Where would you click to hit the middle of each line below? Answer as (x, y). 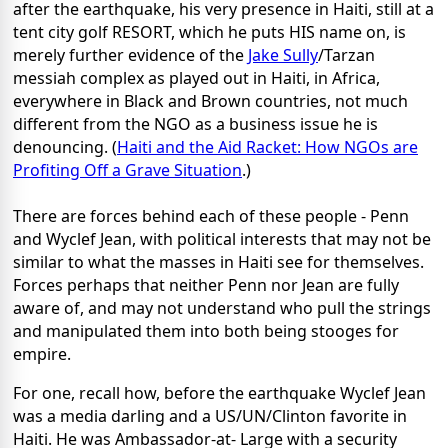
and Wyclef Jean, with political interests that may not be (222, 239)
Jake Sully (283, 55)
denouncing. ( (65, 147)
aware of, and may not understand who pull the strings (222, 308)
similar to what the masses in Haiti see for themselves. (218, 262)
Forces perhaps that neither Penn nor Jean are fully (206, 285)
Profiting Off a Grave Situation (127, 170)
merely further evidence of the (130, 55)
